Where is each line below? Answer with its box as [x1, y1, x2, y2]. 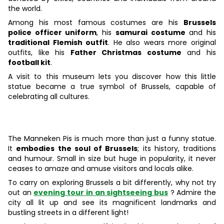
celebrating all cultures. [8, 91, 91, 102]
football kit [8, 57, 50, 68]
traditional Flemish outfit [8, 37, 108, 48]
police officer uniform [8, 27, 97, 38]
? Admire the [167, 187, 216, 198]
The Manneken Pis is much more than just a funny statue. [8, 133, 216, 144]
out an [8, 187, 34, 198]
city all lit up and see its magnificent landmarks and [8, 197, 216, 208]
